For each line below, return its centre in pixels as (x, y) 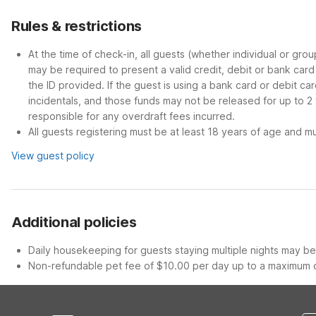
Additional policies (74, 222)
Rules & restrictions (77, 26)
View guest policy (53, 156)
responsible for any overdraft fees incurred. (132, 116)
